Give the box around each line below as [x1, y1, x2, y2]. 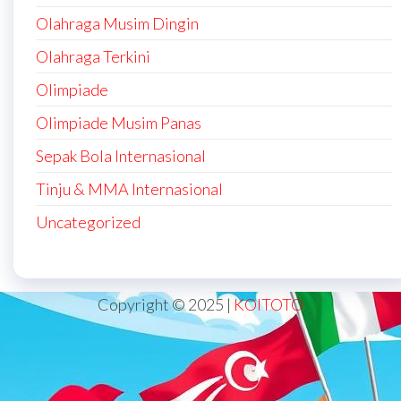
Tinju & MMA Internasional [36, 178, 223, 199]
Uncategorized [36, 211, 141, 232]
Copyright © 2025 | [98, 294, 234, 314]
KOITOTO [234, 294, 303, 314]
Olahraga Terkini [36, 46, 150, 66]
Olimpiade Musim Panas [36, 112, 201, 132]
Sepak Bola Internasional [36, 145, 206, 166]
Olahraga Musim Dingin [36, 13, 199, 33]
